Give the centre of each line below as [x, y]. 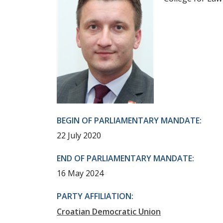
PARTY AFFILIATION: [95, 196]
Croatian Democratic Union [109, 212]
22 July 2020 [79, 136]
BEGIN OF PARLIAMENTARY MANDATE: [129, 121]
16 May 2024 [80, 173]
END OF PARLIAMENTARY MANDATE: [125, 159]
